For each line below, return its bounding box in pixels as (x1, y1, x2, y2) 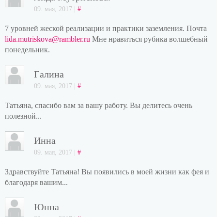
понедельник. (5, 46, 50, 54)
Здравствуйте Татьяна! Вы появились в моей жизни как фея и (5, 168, 209, 176)
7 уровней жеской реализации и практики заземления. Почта (5, 24, 207, 32)
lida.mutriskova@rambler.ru (5, 35, 90, 43)
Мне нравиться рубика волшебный (90, 35, 208, 43)
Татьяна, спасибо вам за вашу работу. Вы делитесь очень (5, 101, 192, 109)
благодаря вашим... (5, 178, 68, 186)
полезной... (5, 112, 42, 120)
